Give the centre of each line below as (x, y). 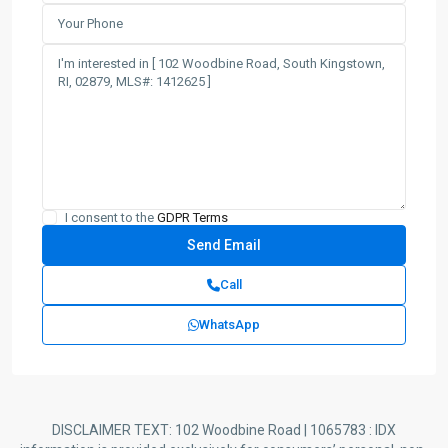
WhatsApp (229, 324)
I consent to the (111, 217)
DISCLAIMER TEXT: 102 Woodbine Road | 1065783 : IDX (224, 430)
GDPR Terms (192, 217)
